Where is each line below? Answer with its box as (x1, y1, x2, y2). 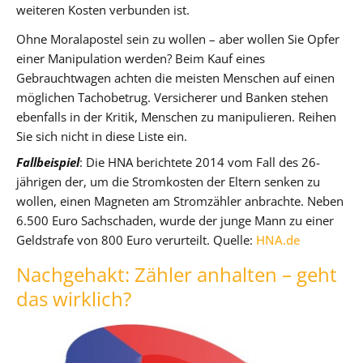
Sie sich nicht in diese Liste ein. (16, 128, 187, 144)
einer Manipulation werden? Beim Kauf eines (16, 50, 265, 66)
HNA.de (256, 232, 301, 248)
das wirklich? (16, 285, 131, 312)
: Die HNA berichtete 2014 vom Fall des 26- (79, 154, 320, 170)
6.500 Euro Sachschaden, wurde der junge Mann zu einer (16, 212, 334, 228)
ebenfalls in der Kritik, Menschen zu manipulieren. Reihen (16, 109, 336, 125)
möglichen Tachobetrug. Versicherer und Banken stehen (16, 89, 328, 105)
